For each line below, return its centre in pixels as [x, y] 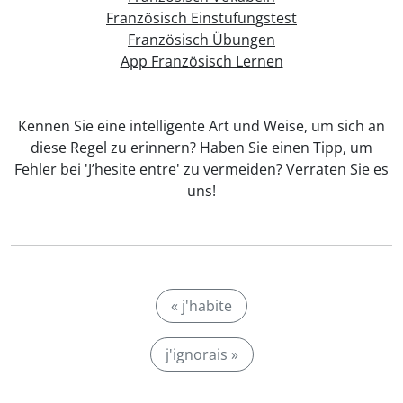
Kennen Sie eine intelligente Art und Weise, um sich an [201, 126]
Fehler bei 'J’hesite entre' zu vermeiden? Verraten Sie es [201, 169]
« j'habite [201, 306]
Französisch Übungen [201, 40]
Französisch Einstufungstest [201, 18]
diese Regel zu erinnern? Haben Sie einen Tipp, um [201, 148]
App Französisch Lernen [201, 61]
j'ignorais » [201, 354]
